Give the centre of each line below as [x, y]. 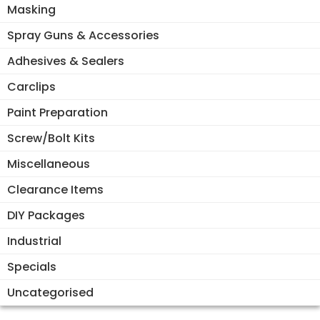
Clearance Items [55, 189]
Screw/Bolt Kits [51, 138]
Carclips [31, 86]
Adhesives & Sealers [66, 61]
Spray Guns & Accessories [83, 35]
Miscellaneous [49, 164]
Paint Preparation [57, 112]
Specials [32, 266]
